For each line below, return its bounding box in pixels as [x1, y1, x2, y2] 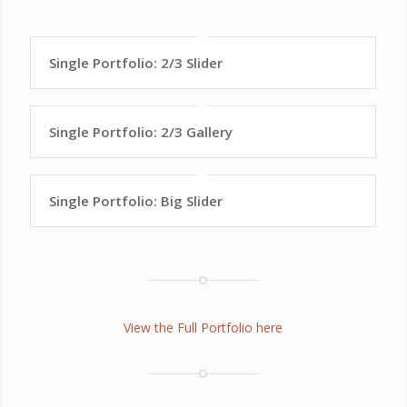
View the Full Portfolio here [124, 318, 283, 336]
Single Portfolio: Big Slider [48, 191, 223, 210]
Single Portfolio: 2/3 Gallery [48, 122, 233, 141]
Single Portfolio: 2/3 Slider [48, 53, 223, 72]
